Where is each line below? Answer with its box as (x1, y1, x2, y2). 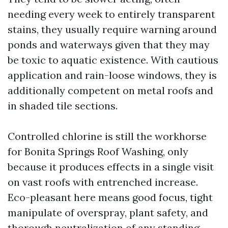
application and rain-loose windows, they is (8, 69, 217, 81)
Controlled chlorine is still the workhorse (8, 130, 207, 142)
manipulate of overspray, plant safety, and (8, 206, 208, 219)
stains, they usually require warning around (8, 23, 217, 36)
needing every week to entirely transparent (8, 8, 215, 20)
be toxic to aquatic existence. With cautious (8, 53, 218, 66)
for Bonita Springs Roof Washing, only (8, 145, 188, 158)
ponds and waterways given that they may (8, 38, 210, 51)
